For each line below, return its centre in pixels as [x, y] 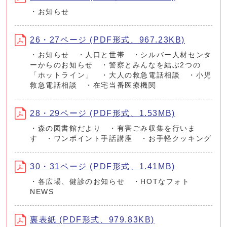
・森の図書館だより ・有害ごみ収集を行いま [113, 128]
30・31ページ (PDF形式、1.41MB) [103, 166]
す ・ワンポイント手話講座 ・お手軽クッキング [121, 138]
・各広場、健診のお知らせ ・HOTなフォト [110, 181]
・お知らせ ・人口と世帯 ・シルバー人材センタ [121, 55]
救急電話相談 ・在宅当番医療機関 [93, 85]
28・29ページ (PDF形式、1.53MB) [103, 113]
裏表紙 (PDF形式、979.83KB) [92, 219]
